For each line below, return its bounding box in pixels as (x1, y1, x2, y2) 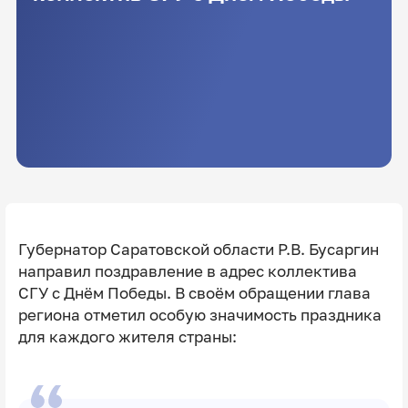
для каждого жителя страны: (17, 327, 240, 346)
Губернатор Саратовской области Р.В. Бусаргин (17, 240, 379, 259)
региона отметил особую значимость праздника (17, 305, 382, 324)
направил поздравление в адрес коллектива (17, 261, 357, 280)
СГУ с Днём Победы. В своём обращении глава (17, 283, 371, 302)
